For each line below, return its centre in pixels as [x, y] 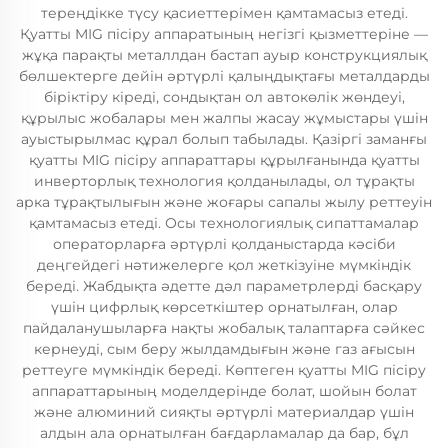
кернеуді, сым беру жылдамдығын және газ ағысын [224, 349]
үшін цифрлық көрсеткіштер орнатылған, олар [224, 307]
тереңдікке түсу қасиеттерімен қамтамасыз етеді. [224, 13]
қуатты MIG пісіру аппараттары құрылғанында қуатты [224, 160]
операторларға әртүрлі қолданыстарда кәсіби [224, 244]
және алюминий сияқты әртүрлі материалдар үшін [224, 412]
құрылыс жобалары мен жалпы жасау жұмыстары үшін [224, 118]
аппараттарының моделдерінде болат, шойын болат [224, 391]
